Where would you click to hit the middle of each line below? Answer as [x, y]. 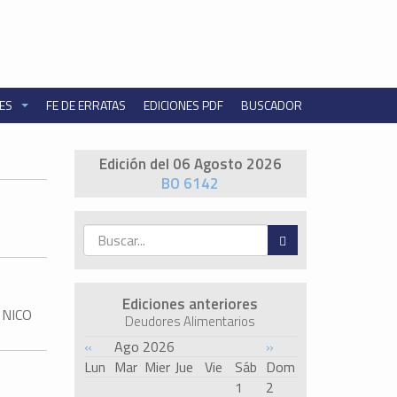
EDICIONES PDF [183, 105]
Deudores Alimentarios [191, 321]
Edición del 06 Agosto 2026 [190, 163]
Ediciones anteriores [191, 304]
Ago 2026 [144, 346]
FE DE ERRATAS [86, 105]
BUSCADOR [271, 105]
